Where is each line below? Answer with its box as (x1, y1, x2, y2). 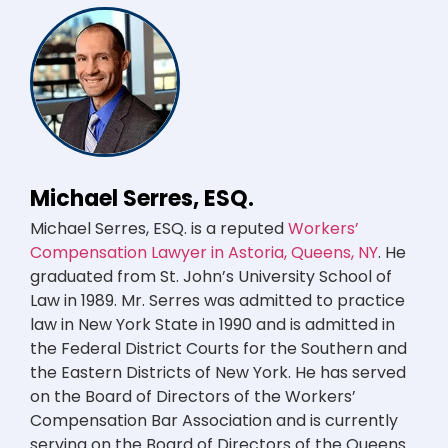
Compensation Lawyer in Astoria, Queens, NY (30, 241, 378, 265)
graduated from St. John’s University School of (30, 265, 392, 289)
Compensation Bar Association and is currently (30, 409, 398, 433)
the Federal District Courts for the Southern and (30, 337, 407, 361)
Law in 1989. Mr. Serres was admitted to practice (30, 289, 405, 313)
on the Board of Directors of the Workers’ (30, 385, 356, 409)
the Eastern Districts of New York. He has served (30, 361, 406, 385)
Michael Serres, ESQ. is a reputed (30, 217, 288, 241)
